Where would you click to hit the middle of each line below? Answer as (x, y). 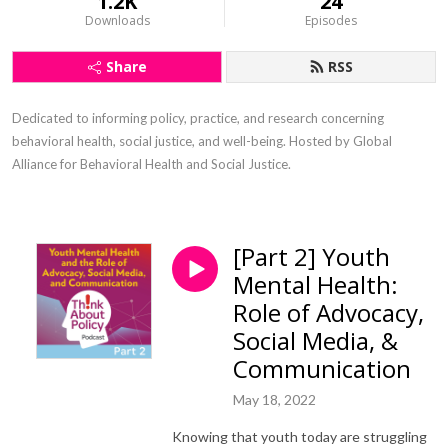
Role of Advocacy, (328, 312)
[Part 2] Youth (311, 256)
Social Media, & (315, 340)
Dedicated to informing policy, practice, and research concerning (198, 118)
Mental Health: (315, 284)
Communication (322, 368)
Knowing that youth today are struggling (299, 436)
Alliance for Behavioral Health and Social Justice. (151, 164)
